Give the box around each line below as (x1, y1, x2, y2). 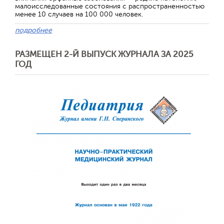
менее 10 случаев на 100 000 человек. (15, 10, 143, 18)
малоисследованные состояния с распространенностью (15, 2, 204, 10)
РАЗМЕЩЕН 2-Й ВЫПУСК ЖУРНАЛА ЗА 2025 (15, 49, 193, 59)
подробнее (15, 26, 52, 34)
